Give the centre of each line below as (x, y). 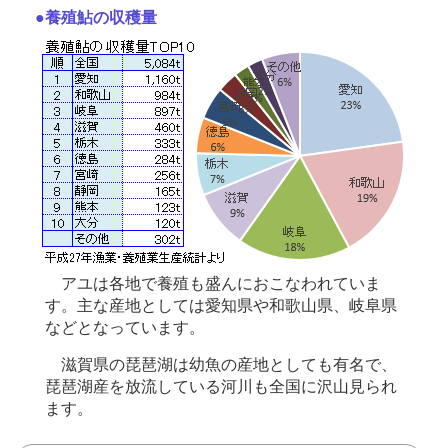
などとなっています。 (125, 327)
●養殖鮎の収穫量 (96, 18)
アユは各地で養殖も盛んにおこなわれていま (213, 283)
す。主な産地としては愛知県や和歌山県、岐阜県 (221, 305)
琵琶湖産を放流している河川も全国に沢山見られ (221, 386)
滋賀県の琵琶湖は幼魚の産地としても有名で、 (221, 364)
